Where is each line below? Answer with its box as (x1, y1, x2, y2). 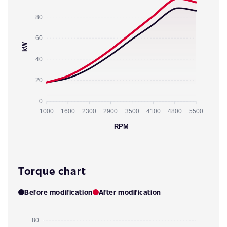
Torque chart (18, 163, 86, 178)
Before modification (24, 187, 93, 197)
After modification (98, 187, 161, 197)
